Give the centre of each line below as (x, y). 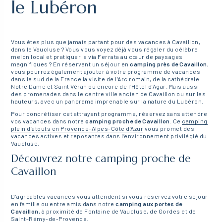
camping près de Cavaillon (168, 64)
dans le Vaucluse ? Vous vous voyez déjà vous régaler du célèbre (105, 49)
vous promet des (169, 129)
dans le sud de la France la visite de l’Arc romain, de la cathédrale (105, 79)
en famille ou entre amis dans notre (63, 204)
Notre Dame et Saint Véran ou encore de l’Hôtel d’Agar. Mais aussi (105, 86)
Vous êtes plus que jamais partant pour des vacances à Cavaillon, (106, 42)
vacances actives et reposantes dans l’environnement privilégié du (109, 136)
